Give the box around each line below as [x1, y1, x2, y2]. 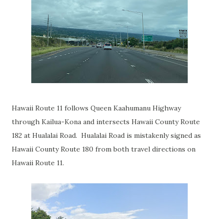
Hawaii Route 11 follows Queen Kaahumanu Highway [12, 104, 181, 112]
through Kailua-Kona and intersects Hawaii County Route [12, 117, 200, 126]
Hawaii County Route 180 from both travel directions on [12, 145, 196, 153]
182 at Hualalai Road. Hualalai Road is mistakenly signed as [12, 131, 201, 140]
